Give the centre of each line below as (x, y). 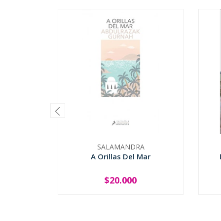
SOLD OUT (121, 184)
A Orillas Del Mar (121, 156)
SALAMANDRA (121, 147)
